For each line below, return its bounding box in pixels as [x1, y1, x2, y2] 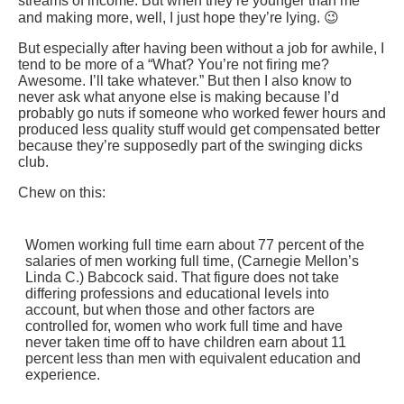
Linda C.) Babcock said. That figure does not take [25, 270, 339, 286]
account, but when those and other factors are [25, 302, 315, 318]
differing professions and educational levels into [25, 286, 329, 302]
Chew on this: [18, 185, 106, 201]
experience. [25, 367, 100, 383]
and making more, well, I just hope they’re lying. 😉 [18, 10, 339, 26]
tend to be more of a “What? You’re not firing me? [18, 57, 329, 73]
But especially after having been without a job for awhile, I [18, 41, 384, 57]
